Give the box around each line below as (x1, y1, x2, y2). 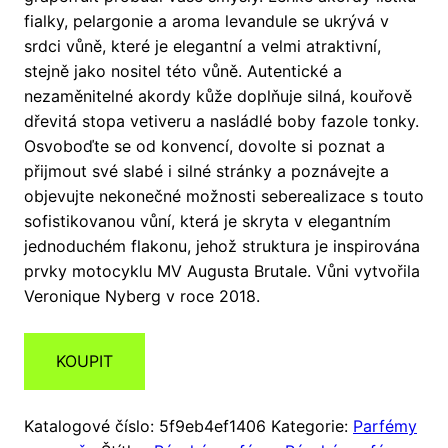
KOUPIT (56, 351, 113, 372)
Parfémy (353, 416, 417, 437)
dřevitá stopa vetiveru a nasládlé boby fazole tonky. (24, 111, 419, 132)
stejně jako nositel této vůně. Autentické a (24, 61, 342, 82)
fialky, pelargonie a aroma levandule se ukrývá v (24, 11, 389, 32)
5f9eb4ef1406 (159, 416, 266, 437)
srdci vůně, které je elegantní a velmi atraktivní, (24, 36, 381, 57)
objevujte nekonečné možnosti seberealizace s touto (24, 186, 424, 207)
